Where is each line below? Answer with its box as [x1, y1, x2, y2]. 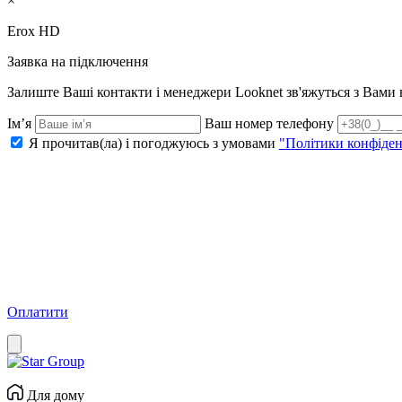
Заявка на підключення [7, 54, 148, 69]
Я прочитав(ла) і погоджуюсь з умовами [29, 135, 279, 151]
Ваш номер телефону [205, 116, 337, 131]
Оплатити [7, 304, 68, 319]
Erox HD [7, 23, 60, 39]
